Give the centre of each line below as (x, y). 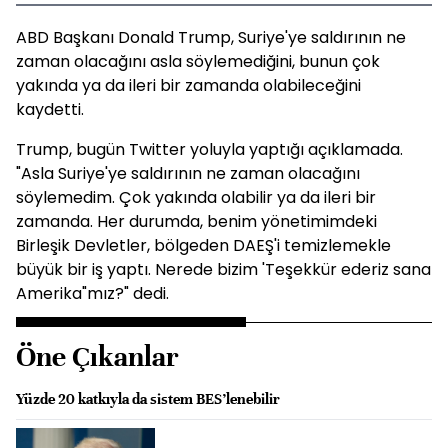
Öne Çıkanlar (97, 357)
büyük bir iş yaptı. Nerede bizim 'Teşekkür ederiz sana (223, 269)
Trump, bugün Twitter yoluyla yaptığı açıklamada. (209, 149)
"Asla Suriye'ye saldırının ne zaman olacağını (188, 173)
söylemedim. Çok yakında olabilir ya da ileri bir (196, 197)
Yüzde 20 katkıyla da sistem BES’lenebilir (148, 399)
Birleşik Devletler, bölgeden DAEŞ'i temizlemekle (203, 245)
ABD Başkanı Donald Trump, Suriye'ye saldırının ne (211, 37)
